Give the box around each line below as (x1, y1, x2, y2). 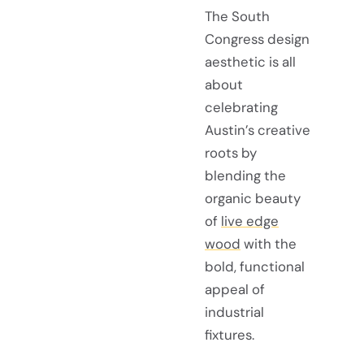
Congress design (205, 30, 310, 49)
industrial (205, 303, 264, 322)
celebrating (205, 98, 278, 117)
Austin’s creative (205, 121, 310, 140)
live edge (221, 212, 279, 231)
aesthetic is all (205, 53, 296, 71)
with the (240, 235, 297, 253)
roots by (205, 144, 257, 162)
